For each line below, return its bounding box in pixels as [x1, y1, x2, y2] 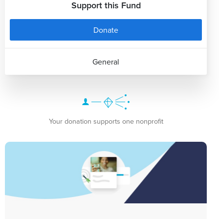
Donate [93, 24, 118, 35]
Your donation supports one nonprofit [48, 115, 163, 126]
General [92, 56, 119, 67]
